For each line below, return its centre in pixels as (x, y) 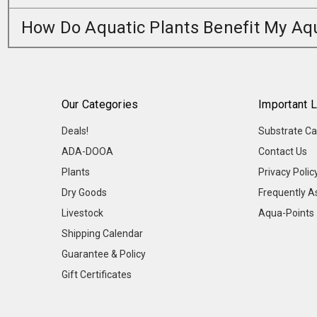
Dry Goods (84, 193)
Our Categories (100, 105)
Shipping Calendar (102, 234)
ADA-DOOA (87, 152)
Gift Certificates (96, 275)
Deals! (75, 131)
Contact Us (283, 152)
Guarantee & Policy (103, 254)
